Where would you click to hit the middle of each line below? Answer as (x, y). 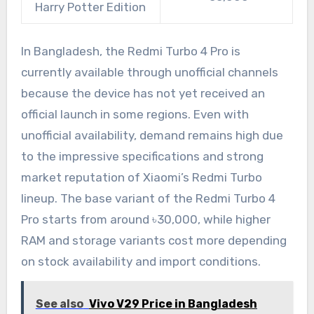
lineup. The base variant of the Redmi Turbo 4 (148, 198)
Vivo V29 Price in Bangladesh (173, 303)
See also (59, 303)
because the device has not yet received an (143, 93)
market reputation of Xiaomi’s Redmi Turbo (141, 177)
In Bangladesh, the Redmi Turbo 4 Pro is (130, 51)
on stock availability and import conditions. (141, 261)
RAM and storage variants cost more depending (153, 240)
